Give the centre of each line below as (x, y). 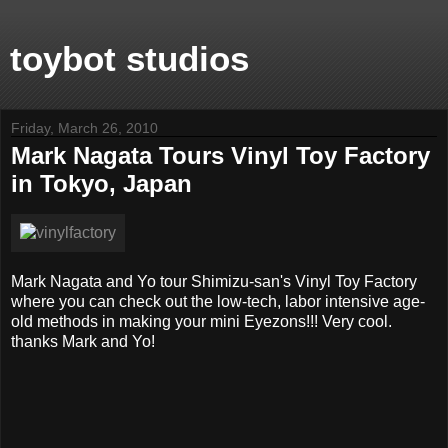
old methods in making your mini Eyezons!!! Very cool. (201, 321)
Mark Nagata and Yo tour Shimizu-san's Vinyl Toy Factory (214, 281)
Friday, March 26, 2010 (84, 128)
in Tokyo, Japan (101, 183)
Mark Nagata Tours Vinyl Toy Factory (220, 155)
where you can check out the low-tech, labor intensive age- (218, 301)
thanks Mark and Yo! (83, 341)
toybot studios (129, 59)
